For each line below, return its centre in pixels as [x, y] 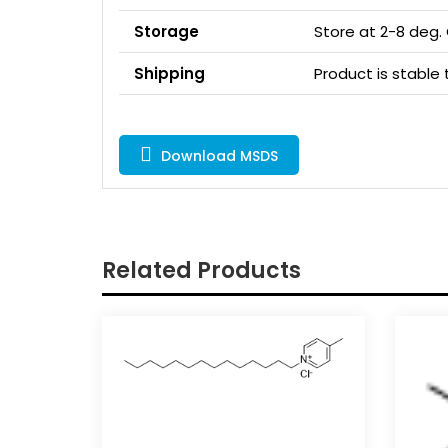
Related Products [201, 270]
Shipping [169, 73]
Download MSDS [217, 155]
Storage [166, 31]
